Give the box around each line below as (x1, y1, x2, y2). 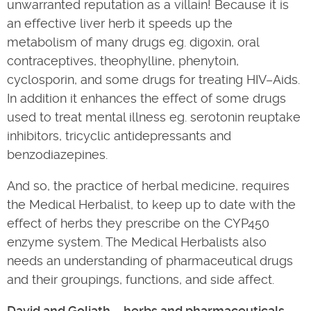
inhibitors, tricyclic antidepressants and (7, 128, 231, 143)
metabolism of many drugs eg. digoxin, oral (7, 35, 259, 49)
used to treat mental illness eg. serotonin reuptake (7, 110, 301, 124)
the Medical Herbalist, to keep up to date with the (7, 197, 296, 212)
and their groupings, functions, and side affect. (7, 272, 274, 287)
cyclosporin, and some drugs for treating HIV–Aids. (7, 72, 300, 87)
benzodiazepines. (7, 147, 108, 162)
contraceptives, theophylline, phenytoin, (7, 53, 239, 68)
